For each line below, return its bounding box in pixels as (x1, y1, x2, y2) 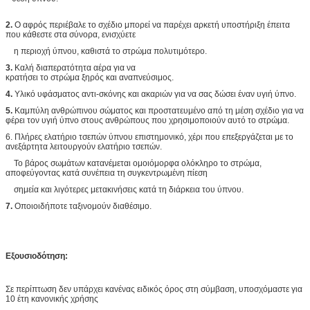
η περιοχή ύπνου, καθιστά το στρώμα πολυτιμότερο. (6, 46, 207, 56)
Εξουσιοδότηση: (6, 250, 68, 261)
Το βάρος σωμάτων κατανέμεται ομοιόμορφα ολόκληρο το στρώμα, (6, 158, 262, 168)
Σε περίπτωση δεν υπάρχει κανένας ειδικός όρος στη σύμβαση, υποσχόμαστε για (6, 284, 302, 294)
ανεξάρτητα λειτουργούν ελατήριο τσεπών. (6, 141, 162, 152)
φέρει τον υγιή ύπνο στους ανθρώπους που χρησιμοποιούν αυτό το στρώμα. (6, 115, 289, 125)
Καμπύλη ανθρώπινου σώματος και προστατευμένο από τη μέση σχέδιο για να (12, 105, 304, 116)
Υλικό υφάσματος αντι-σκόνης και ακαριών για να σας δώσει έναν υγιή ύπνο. (12, 89, 296, 99)
